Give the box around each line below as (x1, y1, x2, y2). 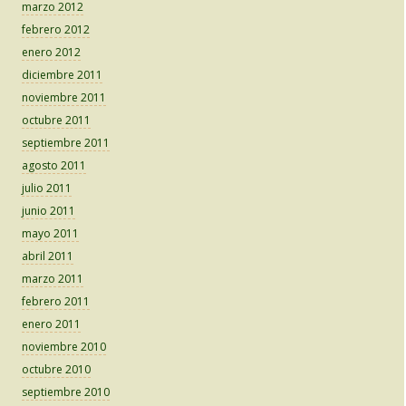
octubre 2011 (22, 112, 91, 129)
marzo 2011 (22, 271, 83, 287)
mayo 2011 (22, 226, 79, 242)
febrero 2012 (22, 22, 90, 38)
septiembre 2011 (22, 135, 110, 151)
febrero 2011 (22, 294, 90, 310)
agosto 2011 (22, 158, 86, 174)
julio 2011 (22, 180, 72, 197)
